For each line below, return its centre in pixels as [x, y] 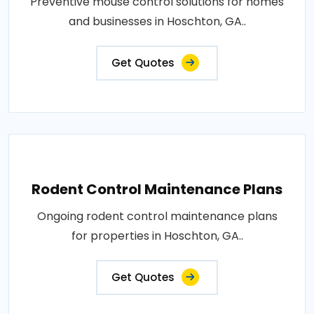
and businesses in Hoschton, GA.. [157, 21]
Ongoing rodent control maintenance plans [157, 216]
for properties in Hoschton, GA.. [157, 236]
